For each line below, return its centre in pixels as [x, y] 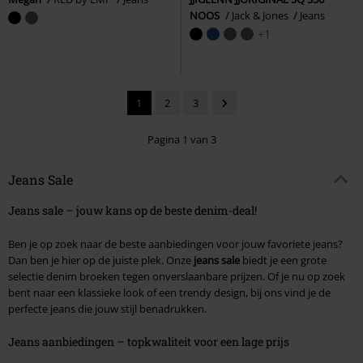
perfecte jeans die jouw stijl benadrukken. [107, 309]
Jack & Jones [261, 15]
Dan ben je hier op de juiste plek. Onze [101, 261]
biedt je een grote [283, 261]
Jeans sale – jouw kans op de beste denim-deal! [132, 211]
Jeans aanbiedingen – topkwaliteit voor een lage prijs [149, 342]
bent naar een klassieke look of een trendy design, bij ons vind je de [169, 293]
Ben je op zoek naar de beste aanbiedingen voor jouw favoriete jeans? [175, 244]
